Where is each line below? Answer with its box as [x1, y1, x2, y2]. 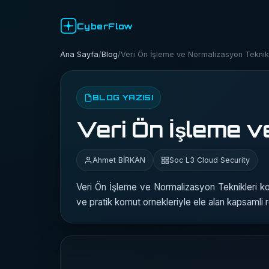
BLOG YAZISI [92, 92, 154, 102]
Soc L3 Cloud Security [169, 156, 250, 165]
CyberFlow [77, 20, 133, 31]
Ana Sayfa [60, 50, 98, 59]
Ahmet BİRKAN [92, 156, 145, 165]
